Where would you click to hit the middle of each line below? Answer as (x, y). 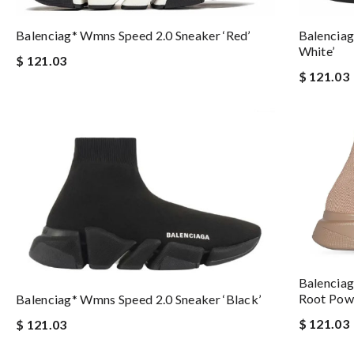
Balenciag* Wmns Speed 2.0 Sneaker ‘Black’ (139, 299)
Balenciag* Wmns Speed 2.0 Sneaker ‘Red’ (133, 35)
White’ (316, 51)
